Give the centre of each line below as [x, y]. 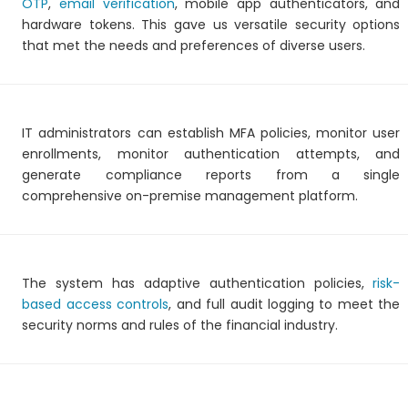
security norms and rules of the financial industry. [180, 325]
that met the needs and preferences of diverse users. [194, 46]
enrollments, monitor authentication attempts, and [211, 154]
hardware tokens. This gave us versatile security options [211, 25]
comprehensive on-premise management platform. [190, 196]
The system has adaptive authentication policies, [198, 283]
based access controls [96, 304]
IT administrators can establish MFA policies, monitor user [211, 133]
